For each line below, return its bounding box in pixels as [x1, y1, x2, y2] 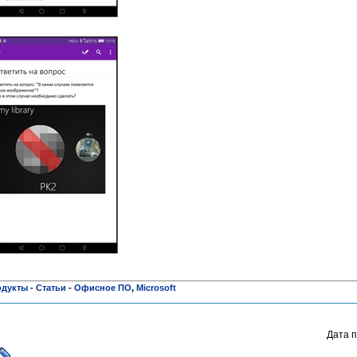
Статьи [36, 282, 66, 292]
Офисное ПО [74, 282, 131, 292]
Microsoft [136, 282, 176, 292]
